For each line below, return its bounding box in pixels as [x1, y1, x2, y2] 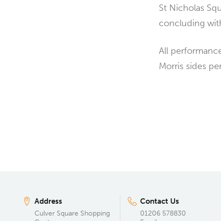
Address [35, 197, 62, 206]
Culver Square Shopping [35, 209, 110, 218]
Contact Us [140, 197, 179, 206]
